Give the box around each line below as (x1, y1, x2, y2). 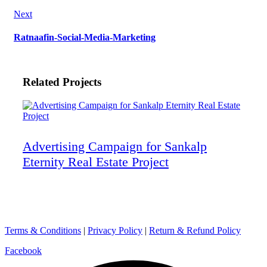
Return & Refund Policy (149, 225, 241, 236)
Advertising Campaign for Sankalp (23, 139, 207, 154)
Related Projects (23, 76, 101, 89)
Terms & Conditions (5, 225, 81, 236)
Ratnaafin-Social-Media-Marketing (14, 32, 156, 43)
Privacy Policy (88, 225, 142, 236)
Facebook (5, 246, 42, 256)
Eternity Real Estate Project (23, 154, 169, 169)
